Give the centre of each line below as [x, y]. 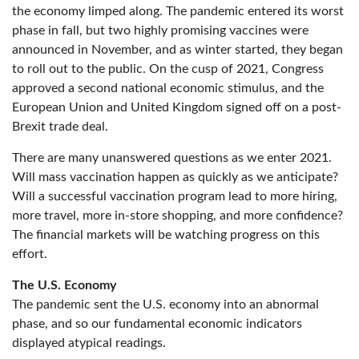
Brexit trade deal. [60, 127]
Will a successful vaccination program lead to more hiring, [175, 197]
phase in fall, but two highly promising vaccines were [160, 31]
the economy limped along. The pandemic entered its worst [178, 12]
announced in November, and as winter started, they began [177, 50]
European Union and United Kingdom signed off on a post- [177, 108]
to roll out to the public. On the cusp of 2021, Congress [168, 69]
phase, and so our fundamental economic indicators [157, 324]
